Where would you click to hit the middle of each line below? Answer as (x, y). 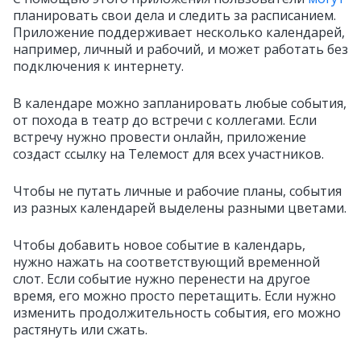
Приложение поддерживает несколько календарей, (179, 32)
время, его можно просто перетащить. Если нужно (174, 296)
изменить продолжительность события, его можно (177, 313)
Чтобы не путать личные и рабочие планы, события (177, 191)
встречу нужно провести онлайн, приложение (160, 137)
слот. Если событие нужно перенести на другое (162, 279)
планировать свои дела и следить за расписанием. (174, 15)
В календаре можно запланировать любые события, (180, 103)
